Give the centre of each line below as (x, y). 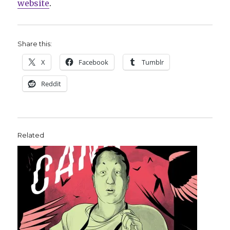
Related (31, 135)
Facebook (94, 62)
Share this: (35, 44)
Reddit (51, 84)
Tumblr (153, 62)
